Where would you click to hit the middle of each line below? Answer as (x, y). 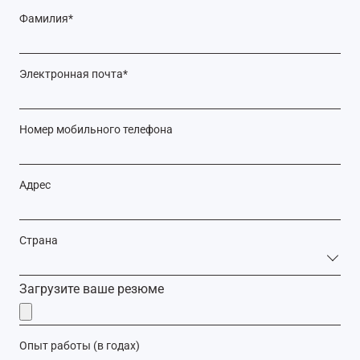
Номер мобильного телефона (96, 129)
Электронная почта (71, 74)
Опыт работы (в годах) (80, 346)
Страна (39, 240)
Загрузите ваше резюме (92, 289)
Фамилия (44, 18)
